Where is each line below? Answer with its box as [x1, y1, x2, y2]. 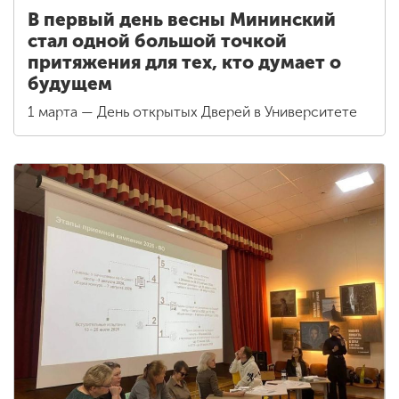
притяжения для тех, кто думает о [28, 51, 341, 73]
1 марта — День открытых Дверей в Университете [28, 102, 357, 120]
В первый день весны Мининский [28, 8, 336, 30]
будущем [28, 72, 112, 94]
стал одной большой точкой [28, 29, 287, 52]
